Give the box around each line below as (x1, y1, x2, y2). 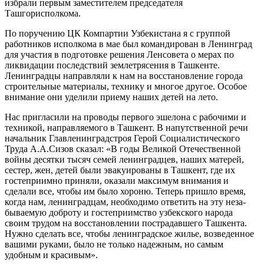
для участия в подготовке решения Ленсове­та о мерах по (5, 49, 234, 60)
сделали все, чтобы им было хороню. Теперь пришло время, (5, 186, 246, 196)
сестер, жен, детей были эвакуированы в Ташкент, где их (5, 164, 235, 175)
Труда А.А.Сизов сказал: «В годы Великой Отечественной (5, 143, 241, 154)
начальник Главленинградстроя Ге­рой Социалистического (5, 133, 240, 143)
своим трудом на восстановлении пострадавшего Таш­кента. (5, 217, 247, 228)
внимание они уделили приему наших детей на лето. (5, 91, 218, 102)
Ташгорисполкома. (5, 8, 81, 18)
